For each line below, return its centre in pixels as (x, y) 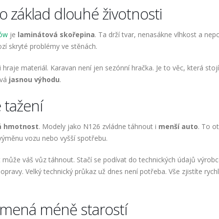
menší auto (178, 127)
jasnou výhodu (34, 80)
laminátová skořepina (56, 35)
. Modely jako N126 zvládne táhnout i (99, 127)
